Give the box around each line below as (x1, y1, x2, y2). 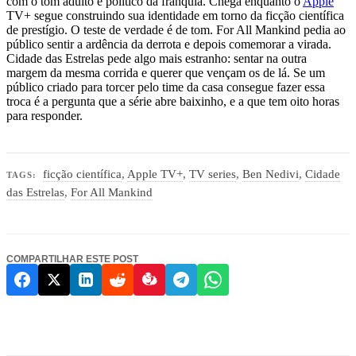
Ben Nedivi (242, 167, 300, 180)
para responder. (6, 109, 83, 123)
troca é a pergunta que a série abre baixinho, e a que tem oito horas (6, 95, 339, 109)
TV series (189, 167, 237, 180)
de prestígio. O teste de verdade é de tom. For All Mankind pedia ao (6, 23, 346, 37)
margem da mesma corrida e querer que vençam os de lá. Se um (6, 66, 325, 80)
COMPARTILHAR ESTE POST (6, 253, 138, 265)
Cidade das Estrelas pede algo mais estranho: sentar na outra (6, 52, 307, 66)
